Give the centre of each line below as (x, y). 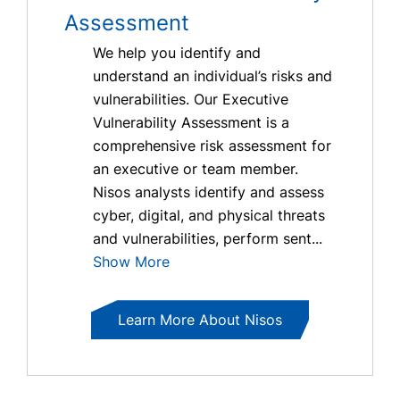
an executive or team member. (196, 169)
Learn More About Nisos (200, 320)
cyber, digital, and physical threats (209, 216)
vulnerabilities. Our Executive (191, 100)
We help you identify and (177, 53)
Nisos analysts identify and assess (208, 192)
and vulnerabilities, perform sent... (208, 239)
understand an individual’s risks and (212, 76)
